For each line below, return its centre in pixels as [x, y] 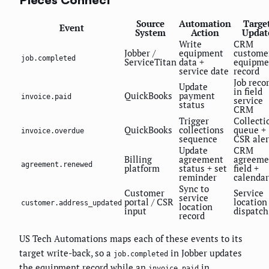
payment [197, 96]
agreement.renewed [57, 165]
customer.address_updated [71, 203]
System [150, 33]
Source [150, 24]
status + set [203, 168]
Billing [138, 159]
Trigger [194, 121]
